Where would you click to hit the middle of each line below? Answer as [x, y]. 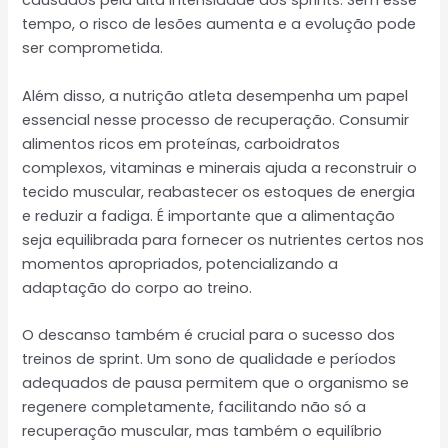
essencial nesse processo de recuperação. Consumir [216, 119]
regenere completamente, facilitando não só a [194, 406]
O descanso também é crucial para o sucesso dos [209, 334]
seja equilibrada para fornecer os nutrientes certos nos [223, 239]
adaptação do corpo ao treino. [137, 287]
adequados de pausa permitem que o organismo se [216, 382]
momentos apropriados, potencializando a [180, 263]
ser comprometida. [93, 48]
